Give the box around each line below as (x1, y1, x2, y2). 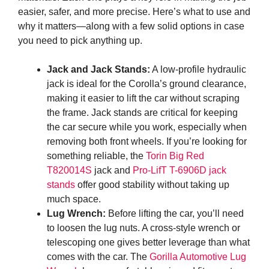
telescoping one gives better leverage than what (47, 237, 250, 248)
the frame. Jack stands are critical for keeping (47, 107, 238, 118)
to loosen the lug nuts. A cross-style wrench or (47, 223, 240, 234)
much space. (47, 194, 101, 205)
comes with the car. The (47, 252, 150, 262)
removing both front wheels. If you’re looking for (47, 136, 247, 147)
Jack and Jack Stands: (47, 64, 150, 75)
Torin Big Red (146, 151, 204, 162)
